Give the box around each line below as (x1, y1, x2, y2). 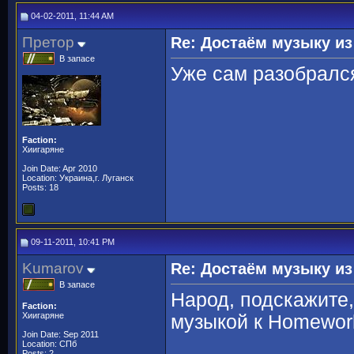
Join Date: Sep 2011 (22, 330, 99, 339)
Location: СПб (22, 339, 77, 348)
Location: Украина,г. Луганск (22, 173, 134, 183)
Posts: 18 (22, 183, 58, 192)
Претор (22, 34, 74, 51)
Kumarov (22, 260, 84, 277)
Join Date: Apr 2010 (22, 164, 97, 173)
